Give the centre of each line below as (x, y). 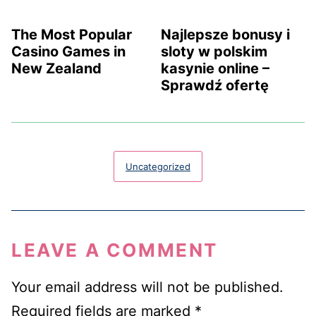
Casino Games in (68, 52)
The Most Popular (72, 35)
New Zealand (56, 69)
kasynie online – (215, 69)
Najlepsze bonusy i (225, 35)
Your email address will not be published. (147, 287)
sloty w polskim (214, 52)
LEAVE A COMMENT (115, 250)
